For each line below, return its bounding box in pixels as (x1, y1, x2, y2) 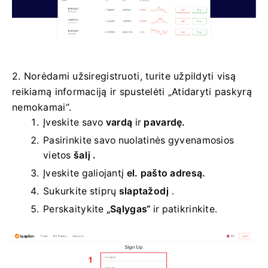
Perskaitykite (43, 203, 106, 215)
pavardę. (144, 117, 185, 129)
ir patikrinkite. (150, 203, 218, 215)
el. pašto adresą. (126, 167, 206, 179)
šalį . (73, 150, 96, 162)
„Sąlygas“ (106, 203, 151, 215)
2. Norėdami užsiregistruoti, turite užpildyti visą (12, 70, 236, 83)
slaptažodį (118, 185, 169, 197)
